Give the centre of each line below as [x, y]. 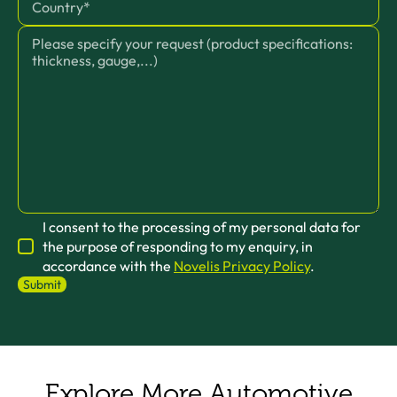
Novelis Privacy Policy [242, 266]
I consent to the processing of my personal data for [202, 227]
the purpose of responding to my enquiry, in [178, 246]
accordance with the [108, 266]
